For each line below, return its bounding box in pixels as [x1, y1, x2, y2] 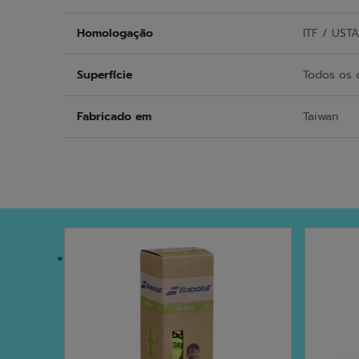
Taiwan [303, 107, 338, 125]
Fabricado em [77, 107, 151, 125]
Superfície [77, 66, 132, 83]
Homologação [77, 25, 153, 42]
